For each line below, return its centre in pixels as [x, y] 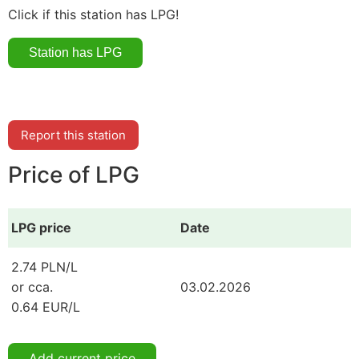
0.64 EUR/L [46, 307]
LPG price [41, 227]
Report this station [73, 135]
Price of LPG [74, 175]
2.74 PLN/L [44, 266]
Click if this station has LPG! [93, 14]
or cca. [32, 286]
